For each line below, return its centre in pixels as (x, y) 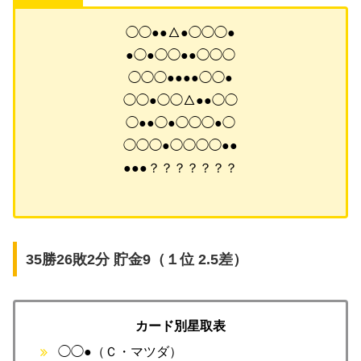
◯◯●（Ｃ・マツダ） (120, 351)
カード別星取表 (180, 326)
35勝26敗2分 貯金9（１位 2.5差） (136, 259)
